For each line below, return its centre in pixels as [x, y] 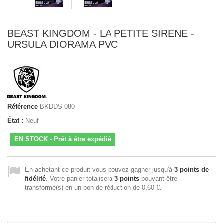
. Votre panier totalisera [80, 178]
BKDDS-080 [57, 106]
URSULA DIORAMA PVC [63, 44]
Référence [23, 106]
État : [15, 120]
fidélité [35, 178]
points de [193, 169]
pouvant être [158, 178]
